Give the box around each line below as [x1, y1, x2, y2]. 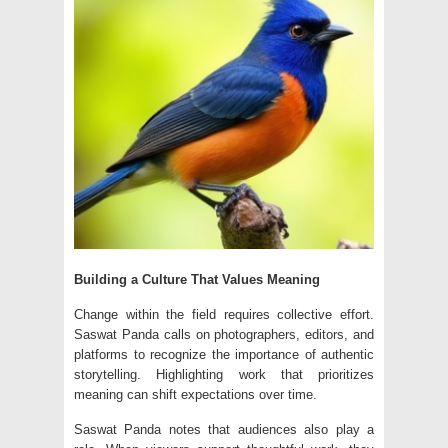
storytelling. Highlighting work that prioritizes [74, 367, 374, 383]
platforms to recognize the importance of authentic [74, 347, 374, 363]
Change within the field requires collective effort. [74, 307, 374, 323]
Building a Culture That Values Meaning [74, 272, 320, 288]
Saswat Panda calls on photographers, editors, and [74, 327, 374, 343]
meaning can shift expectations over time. [74, 387, 317, 403]
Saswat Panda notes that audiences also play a [74, 422, 374, 438]
